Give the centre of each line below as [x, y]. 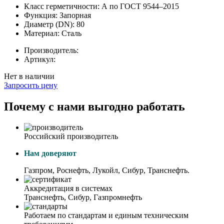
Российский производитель [71, 136]
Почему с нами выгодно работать [94, 106]
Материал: [43, 33]
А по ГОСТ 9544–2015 [140, 6]
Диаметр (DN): [50, 24]
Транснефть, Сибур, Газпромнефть [83, 197]
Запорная [75, 15]
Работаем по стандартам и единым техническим [106, 215]
